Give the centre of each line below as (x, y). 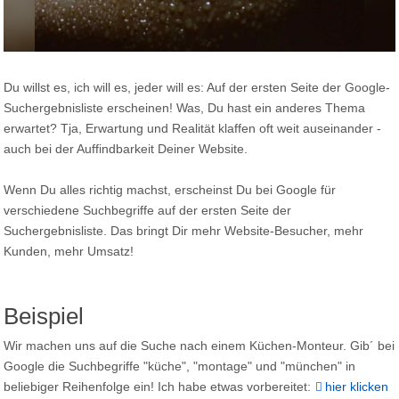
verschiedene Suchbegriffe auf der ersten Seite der (148, 211)
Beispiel (44, 317)
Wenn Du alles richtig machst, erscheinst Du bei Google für (170, 190)
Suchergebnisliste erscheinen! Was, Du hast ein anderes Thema (185, 108)
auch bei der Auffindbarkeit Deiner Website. (126, 149)
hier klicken (357, 386)
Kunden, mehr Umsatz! (69, 252)
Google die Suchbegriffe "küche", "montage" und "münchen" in (180, 366)
